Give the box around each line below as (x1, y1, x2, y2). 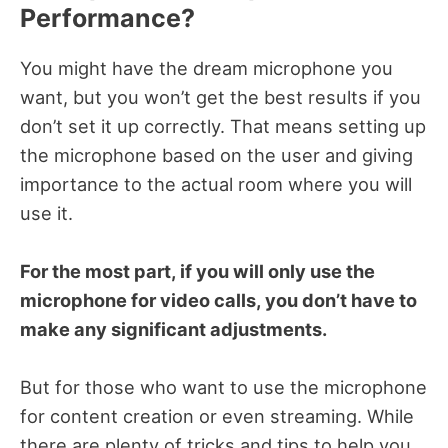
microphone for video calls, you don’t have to (20, 289, 417, 312)
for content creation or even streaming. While (20, 405, 414, 428)
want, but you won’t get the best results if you (20, 85, 421, 108)
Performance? (20, 2, 201, 33)
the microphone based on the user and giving (20, 143, 413, 166)
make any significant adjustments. (20, 318, 331, 341)
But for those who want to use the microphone (20, 376, 427, 399)
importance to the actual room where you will (20, 172, 412, 195)
